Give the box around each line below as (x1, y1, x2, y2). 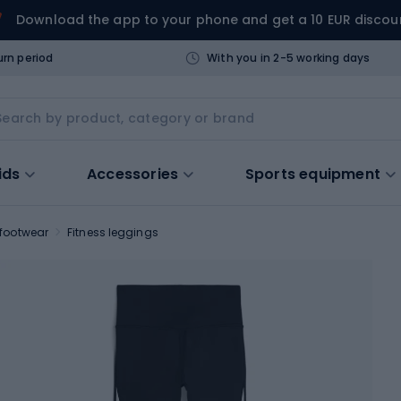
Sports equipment (244, 163, 381, 184)
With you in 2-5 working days (206, 49, 371, 65)
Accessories (87, 163, 179, 184)
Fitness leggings (67, 224, 158, 240)
